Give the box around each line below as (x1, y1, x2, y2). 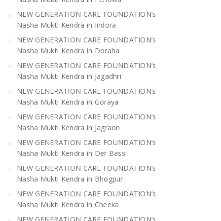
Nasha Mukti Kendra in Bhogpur (17, 174, 123, 184)
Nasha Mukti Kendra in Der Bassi (17, 148, 127, 158)
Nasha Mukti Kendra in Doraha (17, 45, 120, 55)
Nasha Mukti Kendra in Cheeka (17, 199, 119, 209)
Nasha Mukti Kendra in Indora (17, 20, 116, 30)
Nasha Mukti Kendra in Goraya (17, 97, 119, 107)
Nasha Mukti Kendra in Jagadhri (17, 71, 122, 81)
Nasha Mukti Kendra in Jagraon (17, 122, 120, 132)
